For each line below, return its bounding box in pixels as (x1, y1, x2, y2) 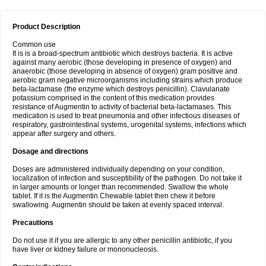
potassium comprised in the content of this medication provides (12, 94, 214, 102)
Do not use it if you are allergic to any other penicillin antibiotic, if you (12, 236, 232, 245)
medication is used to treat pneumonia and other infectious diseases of (12, 112, 239, 120)
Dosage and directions (12, 147, 88, 156)
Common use (12, 40, 56, 49)
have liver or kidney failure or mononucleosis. (12, 245, 159, 254)
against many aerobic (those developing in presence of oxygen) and (12, 58, 232, 66)
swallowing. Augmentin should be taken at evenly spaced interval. (12, 201, 224, 209)
